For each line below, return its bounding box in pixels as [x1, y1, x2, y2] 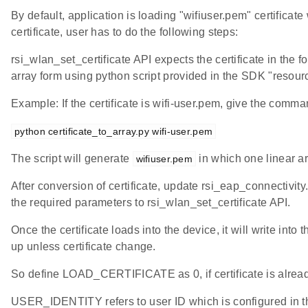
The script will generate [11, 153, 133, 165]
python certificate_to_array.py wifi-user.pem [14, 126, 213, 137]
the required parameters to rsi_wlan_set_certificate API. [11, 197, 291, 209]
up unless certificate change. [11, 241, 156, 253]
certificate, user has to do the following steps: [11, 26, 239, 38]
